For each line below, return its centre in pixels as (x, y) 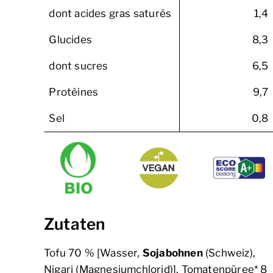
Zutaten (75, 224)
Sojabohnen (172, 253)
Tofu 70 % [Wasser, (93, 253)
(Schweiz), (229, 253)
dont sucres (79, 66)
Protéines (74, 92)
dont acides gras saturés (110, 14)
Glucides (70, 40)
